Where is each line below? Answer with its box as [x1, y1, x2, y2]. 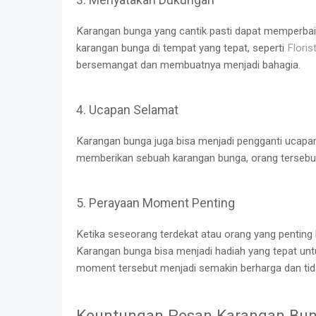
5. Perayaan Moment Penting [76, 195, 235, 210]
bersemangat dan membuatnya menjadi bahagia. [76, 58, 300, 71]
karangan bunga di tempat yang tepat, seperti [76, 41, 287, 54]
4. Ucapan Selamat [76, 102, 178, 117]
